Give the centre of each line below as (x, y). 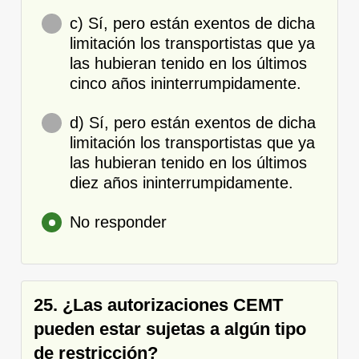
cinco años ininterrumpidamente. (186, 83)
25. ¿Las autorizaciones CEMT (158, 305)
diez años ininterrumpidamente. (182, 182)
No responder (118, 222)
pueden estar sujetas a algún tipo (170, 329)
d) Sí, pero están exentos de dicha (193, 122)
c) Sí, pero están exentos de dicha (192, 23)
